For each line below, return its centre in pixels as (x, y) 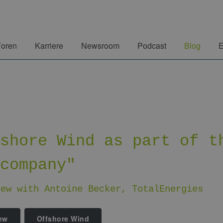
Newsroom (100, 46)
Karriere (49, 46)
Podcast (152, 46)
